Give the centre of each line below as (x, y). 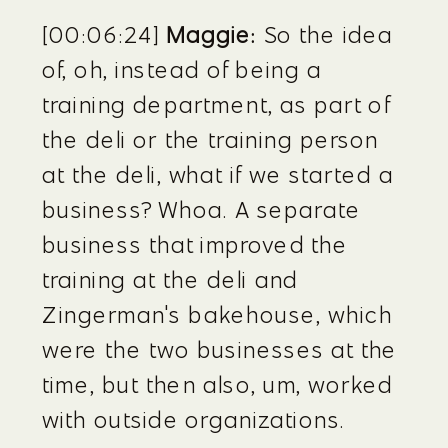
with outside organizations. (194, 419)
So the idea (325, 34)
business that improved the (195, 244)
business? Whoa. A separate (201, 209)
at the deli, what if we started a (218, 174)
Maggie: (211, 34)
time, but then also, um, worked (218, 384)
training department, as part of (216, 104)
